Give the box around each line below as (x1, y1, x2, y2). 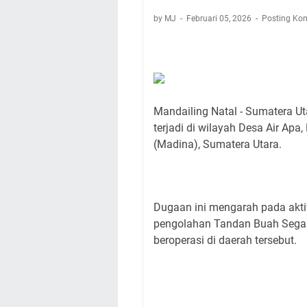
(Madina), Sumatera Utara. (153, 138, 282, 151)
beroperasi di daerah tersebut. (153, 234, 297, 247)
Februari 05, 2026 (186, 14, 254, 23)
